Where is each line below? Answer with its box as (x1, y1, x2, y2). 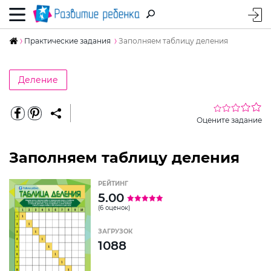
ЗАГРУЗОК (98, 227, 132, 235)
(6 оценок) (98, 203, 130, 212)
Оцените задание (197, 115, 262, 125)
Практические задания (24, 36, 111, 45)
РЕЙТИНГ (98, 179, 128, 188)
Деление (18, 74, 58, 85)
